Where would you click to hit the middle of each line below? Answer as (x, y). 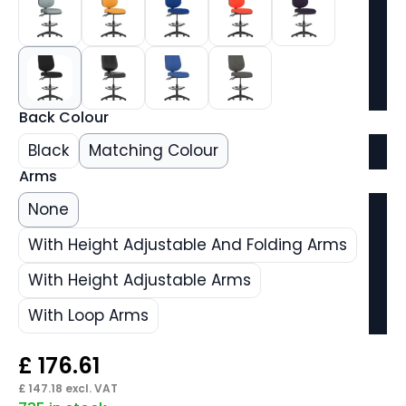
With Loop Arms (88, 316)
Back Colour (64, 118)
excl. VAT (90, 388)
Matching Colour (154, 151)
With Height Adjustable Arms (140, 280)
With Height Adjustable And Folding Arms (188, 245)
